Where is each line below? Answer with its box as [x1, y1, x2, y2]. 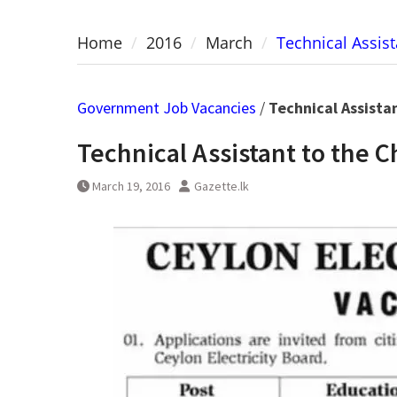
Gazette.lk [194, 178, 249, 195]
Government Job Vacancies [77, 97, 256, 119]
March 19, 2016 [92, 178, 170, 195]
